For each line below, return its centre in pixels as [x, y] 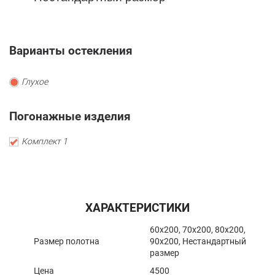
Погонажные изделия [70, 117]
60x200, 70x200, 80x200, [198, 230]
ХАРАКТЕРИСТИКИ [137, 208]
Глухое [35, 82]
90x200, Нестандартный [198, 242]
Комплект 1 [45, 141]
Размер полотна [67, 242]
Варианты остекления [71, 51]
